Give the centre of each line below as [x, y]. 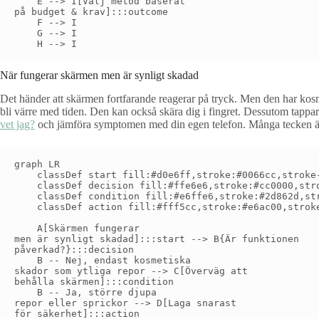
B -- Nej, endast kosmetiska [103, 260]
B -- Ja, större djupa [85, 292]
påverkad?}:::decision [74, 249]
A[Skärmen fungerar [77, 228]
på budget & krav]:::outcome [91, 12]
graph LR [37, 164]
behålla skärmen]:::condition [94, 281]
